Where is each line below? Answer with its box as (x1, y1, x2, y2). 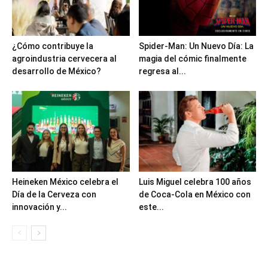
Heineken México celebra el (12, 176, 118, 187)
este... (138, 202, 164, 212)
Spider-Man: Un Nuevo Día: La (138, 41, 254, 51)
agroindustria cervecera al (12, 53, 117, 63)
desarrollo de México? (12, 66, 101, 76)
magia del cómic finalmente (138, 53, 246, 63)
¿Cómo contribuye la (12, 41, 93, 51)
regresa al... (138, 66, 186, 76)
